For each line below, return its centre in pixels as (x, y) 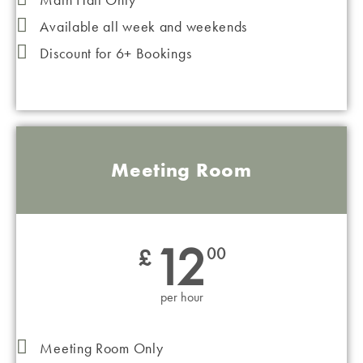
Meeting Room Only (102, 348)
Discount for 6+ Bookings (116, 53)
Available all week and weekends (144, 26)
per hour (181, 297)
